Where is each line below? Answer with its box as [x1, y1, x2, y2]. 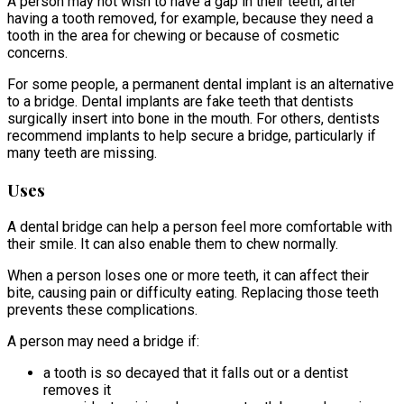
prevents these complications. [7, 300, 197, 318]
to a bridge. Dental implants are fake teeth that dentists [7, 93, 353, 111]
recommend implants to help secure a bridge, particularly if [7, 127, 376, 145]
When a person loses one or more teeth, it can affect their [7, 266, 369, 284]
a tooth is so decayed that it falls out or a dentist [43, 363, 348, 381]
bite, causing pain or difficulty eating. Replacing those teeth [7, 283, 379, 301]
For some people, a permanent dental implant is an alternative [7, 76, 394, 94]
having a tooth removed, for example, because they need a [7, 10, 373, 28]
